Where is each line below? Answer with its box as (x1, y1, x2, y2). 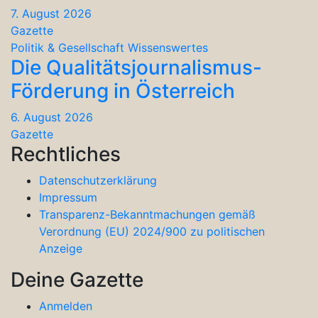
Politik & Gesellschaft (11, 40, 124, 55)
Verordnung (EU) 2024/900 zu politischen (39, 224, 265, 239)
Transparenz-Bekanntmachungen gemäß (39, 207, 256, 222)
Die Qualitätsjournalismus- (11, 55, 262, 80)
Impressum (39, 190, 97, 205)
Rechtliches (11, 142, 121, 167)
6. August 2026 (11, 110, 93, 125)
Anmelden (39, 299, 92, 314)
